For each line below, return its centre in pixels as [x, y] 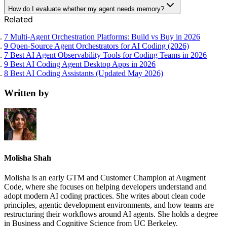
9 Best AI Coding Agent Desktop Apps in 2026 [80, 64]
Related [18, 19]
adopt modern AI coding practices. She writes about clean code [105, 196]
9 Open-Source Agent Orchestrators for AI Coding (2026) [97, 46]
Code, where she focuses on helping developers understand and [105, 186]
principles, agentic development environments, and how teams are [109, 205]
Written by [27, 93]
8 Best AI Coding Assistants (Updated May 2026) [84, 73]
